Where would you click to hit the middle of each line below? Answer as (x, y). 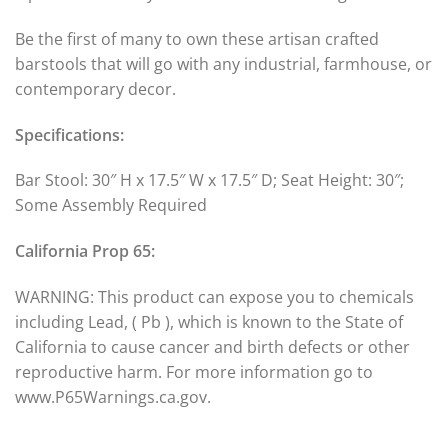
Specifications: (69, 134)
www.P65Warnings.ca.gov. (113, 397)
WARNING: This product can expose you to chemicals (214, 297)
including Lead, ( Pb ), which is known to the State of (209, 322)
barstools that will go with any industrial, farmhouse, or (223, 63)
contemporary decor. (95, 88)
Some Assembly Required (111, 205)
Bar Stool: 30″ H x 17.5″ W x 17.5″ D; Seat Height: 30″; (209, 180)
